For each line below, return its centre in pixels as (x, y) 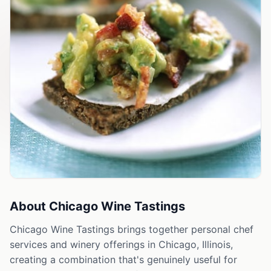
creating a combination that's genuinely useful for (123, 260)
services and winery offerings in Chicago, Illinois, (121, 245)
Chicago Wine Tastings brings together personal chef (132, 230)
